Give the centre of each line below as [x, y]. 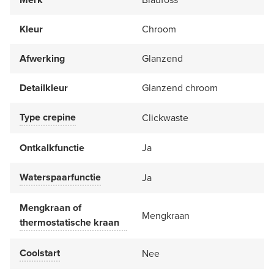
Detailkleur [44, 87]
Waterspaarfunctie [60, 177]
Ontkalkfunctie [52, 147]
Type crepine [48, 117]
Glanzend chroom [180, 87]
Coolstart [40, 253]
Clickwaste [165, 117]
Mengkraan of [50, 207]
